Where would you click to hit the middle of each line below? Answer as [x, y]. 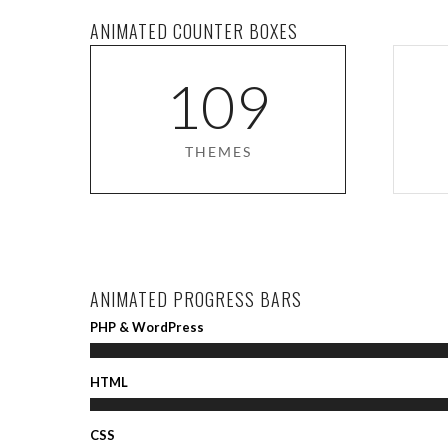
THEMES [218, 151]
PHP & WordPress [147, 327]
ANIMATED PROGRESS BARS [196, 299]
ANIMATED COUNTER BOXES [194, 31]
